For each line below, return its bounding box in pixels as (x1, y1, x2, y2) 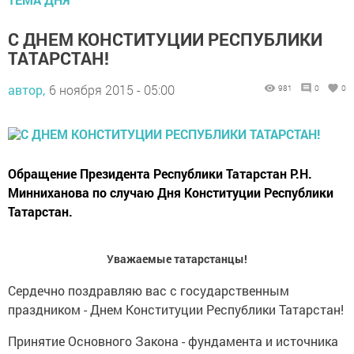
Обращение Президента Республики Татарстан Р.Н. (8, 164, 312, 182)
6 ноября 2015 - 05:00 (49, 81, 175, 98)
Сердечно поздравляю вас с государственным (8, 281, 289, 299)
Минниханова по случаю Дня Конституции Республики (8, 183, 333, 201)
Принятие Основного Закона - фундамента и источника (8, 332, 338, 349)
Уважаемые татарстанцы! (107, 250, 247, 266)
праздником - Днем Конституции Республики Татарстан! (8, 300, 344, 318)
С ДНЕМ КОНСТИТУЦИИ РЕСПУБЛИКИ (8, 27, 322, 51)
